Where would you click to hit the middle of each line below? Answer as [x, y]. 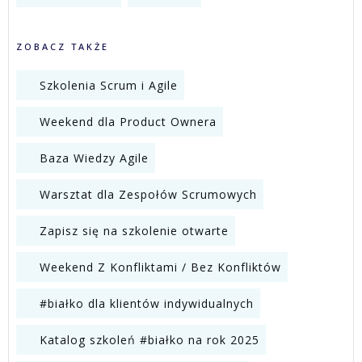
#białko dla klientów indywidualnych [147, 303]
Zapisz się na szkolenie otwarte [134, 231]
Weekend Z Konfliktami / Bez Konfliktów [160, 267]
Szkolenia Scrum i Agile [109, 85]
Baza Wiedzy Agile [94, 158]
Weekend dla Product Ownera [128, 122]
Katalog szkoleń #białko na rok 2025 [149, 340]
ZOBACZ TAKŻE [63, 46]
